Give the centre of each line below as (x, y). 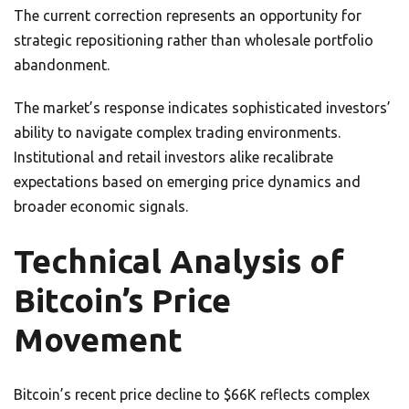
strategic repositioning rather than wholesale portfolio (194, 40)
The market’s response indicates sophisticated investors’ (202, 108)
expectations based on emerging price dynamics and (187, 182)
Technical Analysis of (179, 261)
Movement (98, 340)
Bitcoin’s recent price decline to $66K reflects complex (192, 394)
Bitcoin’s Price (122, 300)
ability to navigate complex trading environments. (177, 132)
